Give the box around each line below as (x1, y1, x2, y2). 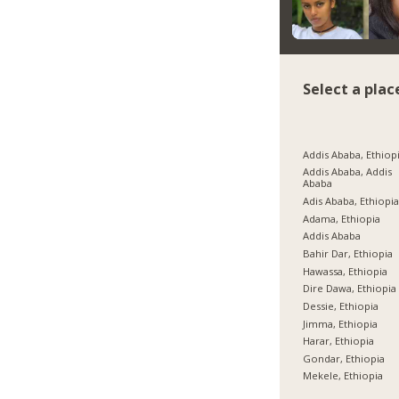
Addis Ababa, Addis (303, 165, 393, 179)
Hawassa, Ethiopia (303, 264, 388, 278)
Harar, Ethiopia (303, 334, 375, 348)
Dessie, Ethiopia (303, 298, 379, 313)
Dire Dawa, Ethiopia (303, 281, 397, 296)
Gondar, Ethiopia (303, 351, 386, 365)
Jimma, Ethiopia (303, 316, 379, 330)
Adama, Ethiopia (303, 211, 381, 225)
